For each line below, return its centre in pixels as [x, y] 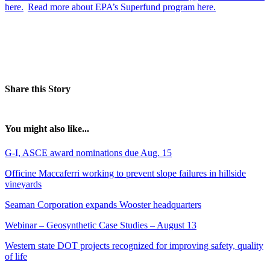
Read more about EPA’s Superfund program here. [122, 7]
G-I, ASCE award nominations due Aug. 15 [88, 152]
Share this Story [38, 89]
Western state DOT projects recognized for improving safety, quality [134, 245]
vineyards [23, 184]
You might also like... [47, 129]
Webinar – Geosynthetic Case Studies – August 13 [101, 225]
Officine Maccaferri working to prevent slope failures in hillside [125, 173]
